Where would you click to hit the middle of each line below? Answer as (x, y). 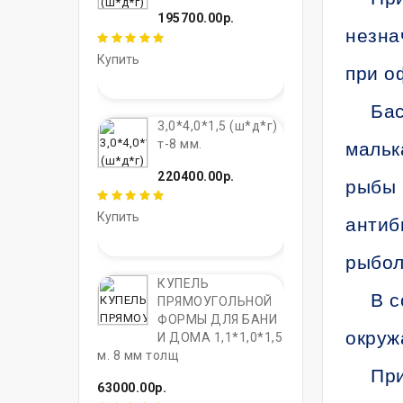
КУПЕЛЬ (183, 284)
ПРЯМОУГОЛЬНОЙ (215, 302)
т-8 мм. (180, 143)
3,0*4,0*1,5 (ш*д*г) (218, 125)
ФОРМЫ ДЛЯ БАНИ (217, 320)
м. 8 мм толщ (138, 356)
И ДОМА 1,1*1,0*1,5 (220, 338)
